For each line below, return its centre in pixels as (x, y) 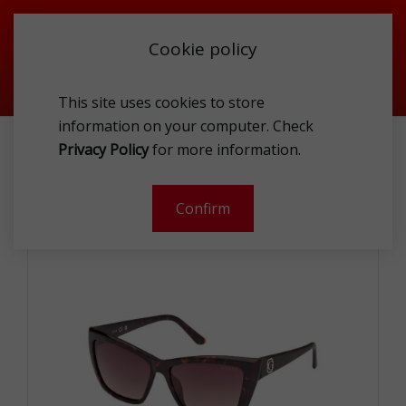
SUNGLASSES (208, 129)
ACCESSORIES (116, 129)
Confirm (203, 208)
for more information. (225, 149)
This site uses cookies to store (161, 102)
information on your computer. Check (186, 126)
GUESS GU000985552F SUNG (119, 153)
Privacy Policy (103, 149)
